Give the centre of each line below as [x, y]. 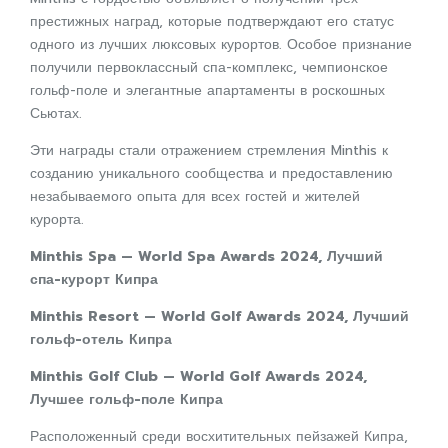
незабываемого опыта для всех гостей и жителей [195, 196]
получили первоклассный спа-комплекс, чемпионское [209, 67]
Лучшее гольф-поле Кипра [126, 399]
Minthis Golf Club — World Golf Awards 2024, [198, 376]
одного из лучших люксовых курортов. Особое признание [221, 44]
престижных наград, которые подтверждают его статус [212, 21]
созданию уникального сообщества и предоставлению [211, 173]
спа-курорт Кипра [94, 279]
